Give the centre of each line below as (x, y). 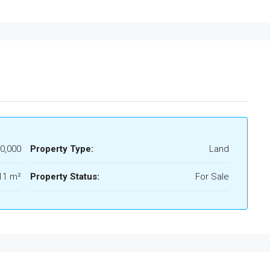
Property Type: (62, 149)
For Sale (212, 177)
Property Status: (65, 177)
